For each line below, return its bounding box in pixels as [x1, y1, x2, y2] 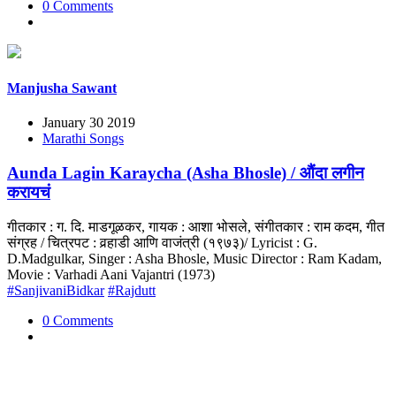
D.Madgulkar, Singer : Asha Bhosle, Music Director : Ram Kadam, [7, 250, 382, 266]
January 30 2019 [42, 115, 135, 131]
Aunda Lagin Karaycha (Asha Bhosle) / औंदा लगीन [7, 163, 364, 182]
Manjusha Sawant [7, 80, 117, 95]
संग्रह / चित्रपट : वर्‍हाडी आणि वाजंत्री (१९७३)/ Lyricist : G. [7, 234, 317, 250]
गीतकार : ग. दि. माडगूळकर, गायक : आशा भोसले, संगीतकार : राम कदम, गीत [7, 218, 385, 234]
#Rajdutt [108, 282, 156, 298]
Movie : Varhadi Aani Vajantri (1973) [7, 266, 215, 282]
